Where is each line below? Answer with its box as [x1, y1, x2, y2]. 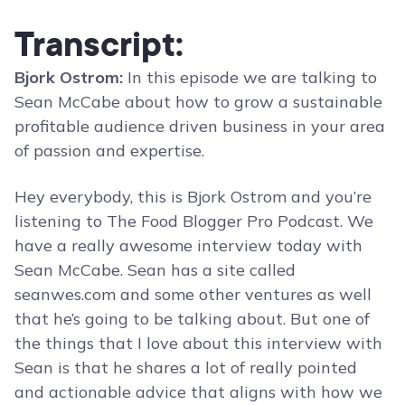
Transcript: [14, 19, 184, 69]
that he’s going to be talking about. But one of [14, 308, 370, 330]
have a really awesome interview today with [14, 235, 363, 257]
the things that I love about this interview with [14, 333, 382, 354]
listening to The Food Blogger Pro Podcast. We [14, 211, 373, 232]
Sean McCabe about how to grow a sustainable [14, 91, 382, 113]
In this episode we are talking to [123, 67, 377, 89]
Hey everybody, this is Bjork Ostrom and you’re [14, 186, 372, 208]
